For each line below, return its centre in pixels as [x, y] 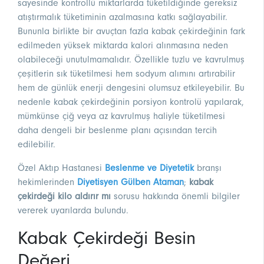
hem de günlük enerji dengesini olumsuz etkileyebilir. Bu [131, 88]
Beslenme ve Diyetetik [149, 168]
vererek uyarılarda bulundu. [73, 211]
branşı [208, 168]
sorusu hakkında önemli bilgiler [175, 197]
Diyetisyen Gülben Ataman [131, 182]
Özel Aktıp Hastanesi [61, 168]
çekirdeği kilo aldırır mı [64, 197]
